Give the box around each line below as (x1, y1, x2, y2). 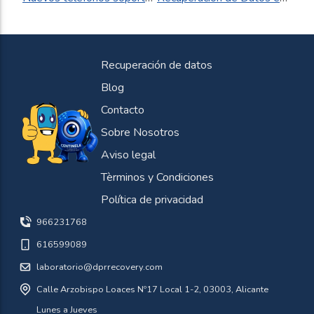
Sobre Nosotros (101, 125, 179, 141)
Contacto (101, 102, 144, 118)
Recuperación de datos (101, 57, 212, 74)
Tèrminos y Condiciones (101, 170, 214, 186)
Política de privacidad (101, 192, 203, 208)
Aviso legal (101, 147, 156, 163)
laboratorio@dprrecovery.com (36, 260, 163, 273)
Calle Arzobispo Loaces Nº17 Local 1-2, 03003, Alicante (36, 282, 268, 296)
